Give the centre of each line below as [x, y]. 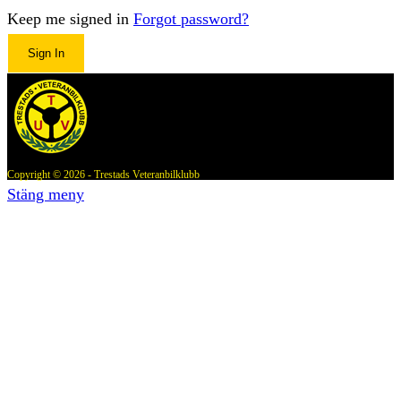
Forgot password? [191, 19]
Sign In [46, 53]
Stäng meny [46, 194]
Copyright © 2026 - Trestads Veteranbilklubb [103, 175]
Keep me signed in [68, 19]
